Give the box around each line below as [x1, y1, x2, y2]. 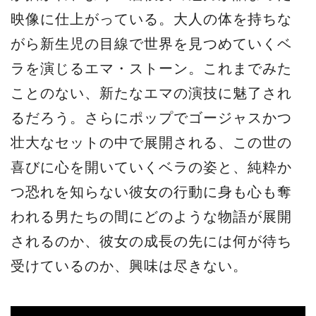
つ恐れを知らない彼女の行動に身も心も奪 [11, 183, 292, 200]
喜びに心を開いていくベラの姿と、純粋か [11, 159, 292, 175]
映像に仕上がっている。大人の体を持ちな [11, 11, 292, 27]
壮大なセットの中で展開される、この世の [11, 134, 292, 150]
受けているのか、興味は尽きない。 [11, 257, 248, 274]
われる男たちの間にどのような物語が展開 [11, 208, 292, 224]
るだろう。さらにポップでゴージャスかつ [11, 109, 292, 126]
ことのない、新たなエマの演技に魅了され [11, 85, 292, 101]
